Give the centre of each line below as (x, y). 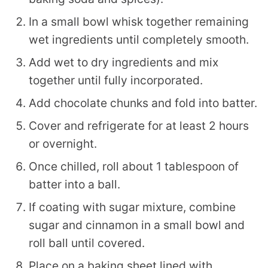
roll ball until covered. (87, 243)
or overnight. (63, 143)
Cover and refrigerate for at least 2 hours (139, 125)
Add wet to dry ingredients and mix (124, 62)
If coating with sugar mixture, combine (132, 207)
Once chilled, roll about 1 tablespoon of (134, 166)
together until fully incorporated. (116, 80)
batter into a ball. (74, 184)
